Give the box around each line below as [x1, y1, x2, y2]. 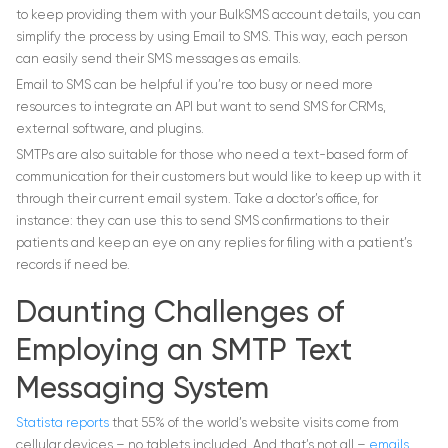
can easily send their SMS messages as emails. [16, 53, 301, 67]
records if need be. [16, 259, 130, 273]
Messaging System [16, 375, 269, 406]
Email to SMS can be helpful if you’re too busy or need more [16, 79, 373, 93]
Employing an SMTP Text [16, 337, 352, 368]
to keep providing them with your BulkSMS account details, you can [16, 9, 421, 23]
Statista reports [16, 417, 112, 431]
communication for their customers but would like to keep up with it [16, 171, 421, 185]
